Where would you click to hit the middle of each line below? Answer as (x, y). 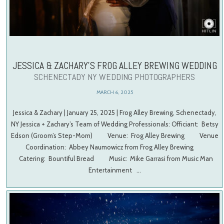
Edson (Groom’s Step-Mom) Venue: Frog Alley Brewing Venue (114, 135)
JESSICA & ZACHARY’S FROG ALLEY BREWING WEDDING (114, 65)
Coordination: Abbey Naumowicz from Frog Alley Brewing (114, 147)
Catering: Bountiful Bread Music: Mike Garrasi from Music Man (115, 158)
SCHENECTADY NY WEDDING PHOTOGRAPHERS (115, 76)
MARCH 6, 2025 (114, 92)
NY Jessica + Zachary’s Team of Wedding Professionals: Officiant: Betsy (114, 124)
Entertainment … (114, 170)
